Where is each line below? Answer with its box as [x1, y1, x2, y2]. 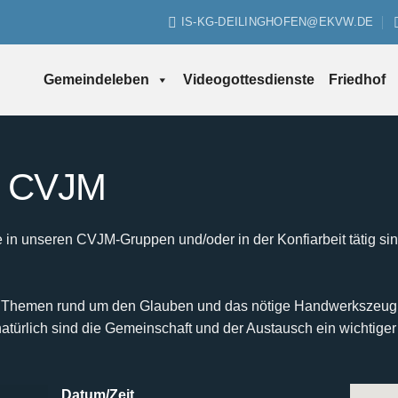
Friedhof [329, 72, 386, 87]
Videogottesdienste [183, 72, 314, 87]
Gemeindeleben [44, 72, 149, 87]
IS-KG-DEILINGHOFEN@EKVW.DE [180, 15, 374, 28]
